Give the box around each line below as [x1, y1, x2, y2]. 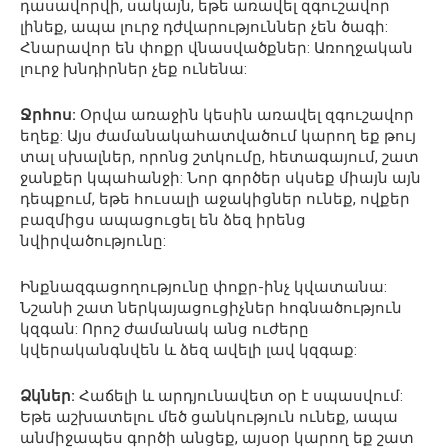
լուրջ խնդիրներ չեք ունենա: [20, 59, 247, 78]
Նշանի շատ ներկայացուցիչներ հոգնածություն [20, 298, 402, 317]
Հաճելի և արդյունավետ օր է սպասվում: [75, 386, 403, 405]
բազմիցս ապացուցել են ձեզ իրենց [20, 210, 306, 229]
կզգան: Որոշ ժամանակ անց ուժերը [20, 319, 309, 338]
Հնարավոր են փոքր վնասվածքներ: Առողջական [20, 38, 413, 57]
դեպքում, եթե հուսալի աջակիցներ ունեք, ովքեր [20, 189, 410, 208]
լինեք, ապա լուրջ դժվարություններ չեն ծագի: [20, 17, 388, 36]
